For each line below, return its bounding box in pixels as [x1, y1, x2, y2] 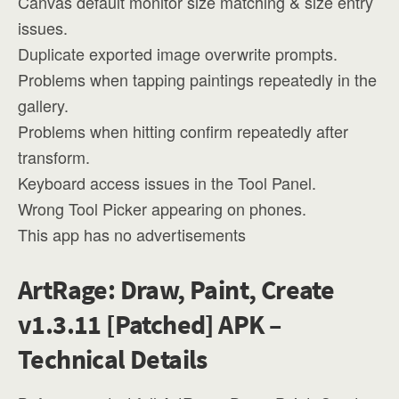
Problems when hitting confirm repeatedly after [18, 119, 348, 142]
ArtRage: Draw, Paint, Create [18, 273, 335, 306]
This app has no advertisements [18, 223, 246, 246]
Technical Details [18, 342, 208, 376]
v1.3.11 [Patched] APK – [18, 307, 281, 341]
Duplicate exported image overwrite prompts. [18, 42, 338, 65]
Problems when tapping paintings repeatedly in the [18, 68, 377, 91]
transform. [18, 145, 90, 168]
